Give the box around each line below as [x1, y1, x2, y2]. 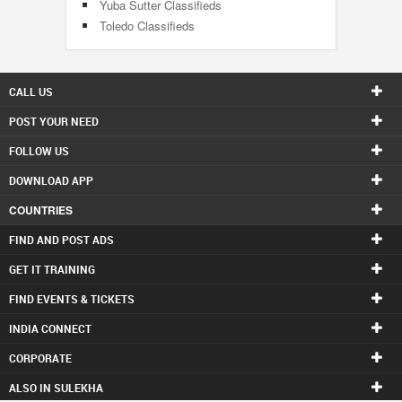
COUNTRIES [9, 202, 73, 218]
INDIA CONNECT [9, 321, 92, 336]
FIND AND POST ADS [9, 232, 114, 247]
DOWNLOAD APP [9, 173, 93, 188]
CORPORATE [9, 351, 72, 365]
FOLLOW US [9, 144, 69, 158]
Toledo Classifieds [100, 17, 195, 34]
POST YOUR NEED [9, 114, 99, 128]
